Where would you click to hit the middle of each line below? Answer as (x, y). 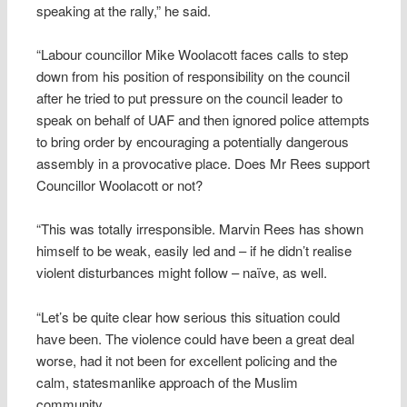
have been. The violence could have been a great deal (196, 338)
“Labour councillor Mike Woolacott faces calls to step (193, 55)
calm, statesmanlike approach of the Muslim (168, 382)
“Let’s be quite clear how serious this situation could (189, 316)
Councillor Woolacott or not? (120, 185)
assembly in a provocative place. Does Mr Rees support (203, 164)
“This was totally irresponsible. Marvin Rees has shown (200, 229)
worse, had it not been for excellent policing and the (187, 360)
